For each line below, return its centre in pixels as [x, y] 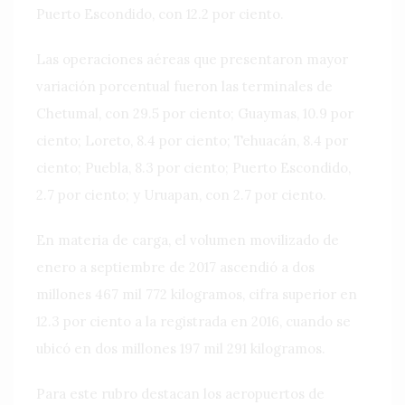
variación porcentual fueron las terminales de [184, 86]
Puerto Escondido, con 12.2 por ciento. [160, 14]
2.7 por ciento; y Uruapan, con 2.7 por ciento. [181, 194]
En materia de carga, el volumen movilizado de [188, 240]
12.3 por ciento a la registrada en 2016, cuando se [193, 321]
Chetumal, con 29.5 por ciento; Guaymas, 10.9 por [195, 113]
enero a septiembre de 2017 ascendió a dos [175, 267]
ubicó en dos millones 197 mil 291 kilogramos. [181, 348]
